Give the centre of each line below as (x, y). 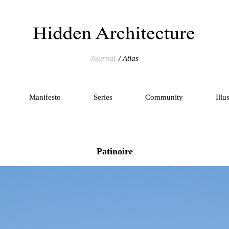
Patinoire (114, 151)
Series (103, 97)
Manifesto (45, 97)
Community (164, 97)
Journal (103, 58)
